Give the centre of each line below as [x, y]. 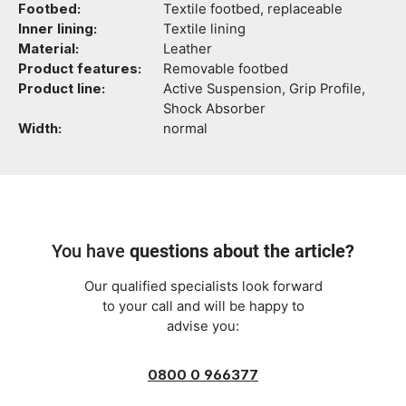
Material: [48, 49]
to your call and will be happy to [203, 306]
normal [185, 129]
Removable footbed [226, 69]
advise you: [203, 326]
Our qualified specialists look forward [203, 286]
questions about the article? [242, 251]
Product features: [80, 69]
